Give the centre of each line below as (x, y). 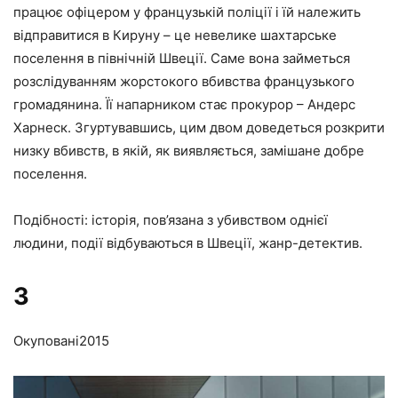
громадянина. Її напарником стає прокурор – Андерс (184, 105)
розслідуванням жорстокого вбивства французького (184, 82)
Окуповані (46, 341)
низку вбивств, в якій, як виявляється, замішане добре (189, 151)
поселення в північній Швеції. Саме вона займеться (182, 59)
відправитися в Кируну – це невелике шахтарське (175, 36)
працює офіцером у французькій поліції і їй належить (187, 12)
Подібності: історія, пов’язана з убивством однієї (171, 220)
